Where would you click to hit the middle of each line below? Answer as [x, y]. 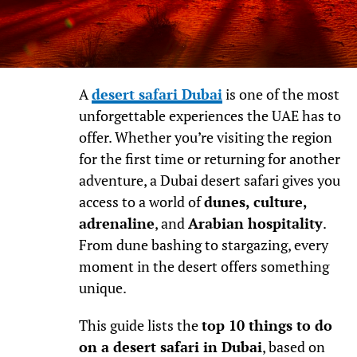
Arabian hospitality [255, 224]
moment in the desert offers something [204, 267]
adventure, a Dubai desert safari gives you [209, 181]
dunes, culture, [255, 202]
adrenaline [116, 224]
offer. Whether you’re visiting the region [205, 138]
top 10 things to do [267, 326]
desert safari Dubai [157, 95]
